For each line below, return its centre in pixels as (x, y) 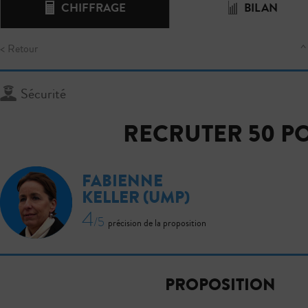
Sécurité (43, 94)
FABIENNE (122, 181)
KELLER (112, 198)
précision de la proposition (157, 224)
